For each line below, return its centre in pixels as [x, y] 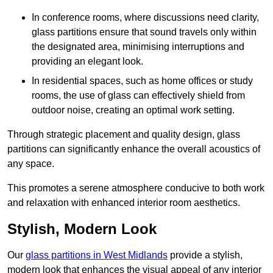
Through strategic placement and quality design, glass [124, 135]
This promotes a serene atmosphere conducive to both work [136, 188]
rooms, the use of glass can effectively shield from [138, 96]
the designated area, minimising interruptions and [138, 47]
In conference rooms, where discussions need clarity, [145, 18]
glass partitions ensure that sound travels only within [144, 32]
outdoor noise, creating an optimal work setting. [133, 110]
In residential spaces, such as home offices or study [142, 81]
